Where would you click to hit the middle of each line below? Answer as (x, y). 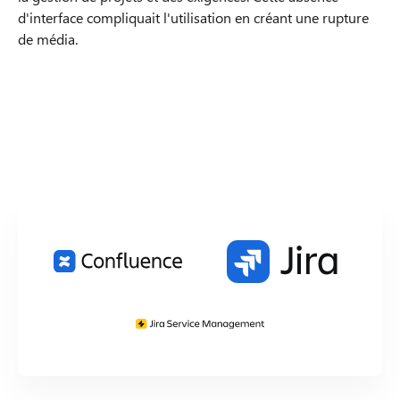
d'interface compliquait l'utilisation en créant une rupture (193, 18)
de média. (48, 39)
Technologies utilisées (200, 169)
